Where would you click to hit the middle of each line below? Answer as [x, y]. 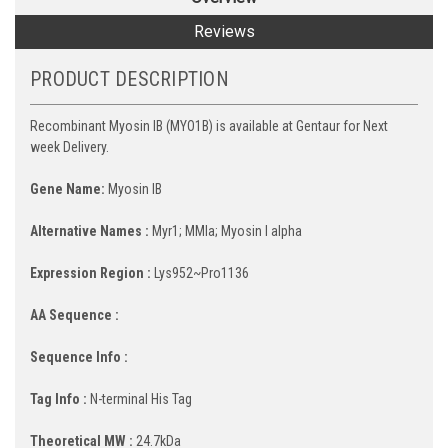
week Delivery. [69, 146]
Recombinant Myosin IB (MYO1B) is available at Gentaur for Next [209, 125]
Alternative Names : [89, 230]
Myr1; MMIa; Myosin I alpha [225, 230]
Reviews [224, 31]
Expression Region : [90, 272]
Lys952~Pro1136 [200, 272]
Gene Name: [67, 188]
